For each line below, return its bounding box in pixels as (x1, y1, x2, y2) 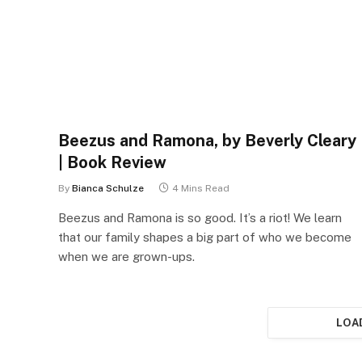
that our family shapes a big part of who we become (58, 229, 351, 244)
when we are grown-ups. (58, 249, 195, 263)
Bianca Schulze (72, 182, 144, 194)
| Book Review (58, 152, 166, 172)
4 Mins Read (172, 182, 229, 194)
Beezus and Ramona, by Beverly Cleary (58, 130, 356, 150)
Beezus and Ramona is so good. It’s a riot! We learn (58, 210, 342, 225)
